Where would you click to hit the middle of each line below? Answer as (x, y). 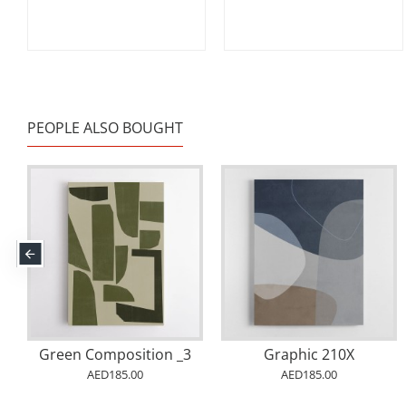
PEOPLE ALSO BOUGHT (105, 128)
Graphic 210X (309, 355)
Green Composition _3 (115, 355)
